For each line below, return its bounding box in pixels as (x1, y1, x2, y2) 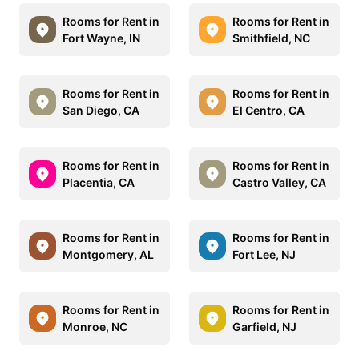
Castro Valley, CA (232, 175, 326, 189)
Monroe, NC (63, 319, 127, 333)
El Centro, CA (232, 103, 305, 117)
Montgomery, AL (63, 247, 154, 261)
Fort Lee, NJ (232, 247, 296, 261)
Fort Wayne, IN (63, 30, 140, 45)
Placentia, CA (63, 175, 135, 189)
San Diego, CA (63, 103, 139, 117)
